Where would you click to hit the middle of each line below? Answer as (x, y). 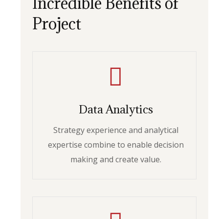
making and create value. (116, 159)
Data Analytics (116, 109)
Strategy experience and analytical (116, 130)
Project (57, 24)
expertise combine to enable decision (116, 145)
